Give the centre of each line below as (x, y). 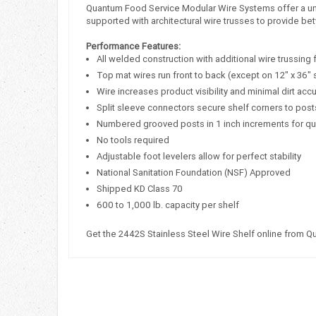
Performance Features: (133, 47)
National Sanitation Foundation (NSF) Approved (194, 173)
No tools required (133, 140)
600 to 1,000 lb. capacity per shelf (168, 205)
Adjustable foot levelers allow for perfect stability (199, 157)
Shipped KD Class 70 (140, 189)
